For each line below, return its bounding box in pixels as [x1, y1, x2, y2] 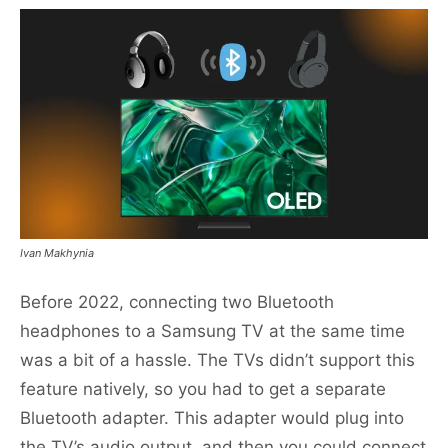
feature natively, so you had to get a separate [20, 379, 386, 400]
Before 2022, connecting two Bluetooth [20, 292, 334, 313]
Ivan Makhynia [20, 246, 94, 261]
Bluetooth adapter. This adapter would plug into [20, 408, 404, 429]
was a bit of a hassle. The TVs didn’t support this [20, 350, 415, 371]
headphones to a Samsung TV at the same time [20, 321, 405, 342]
